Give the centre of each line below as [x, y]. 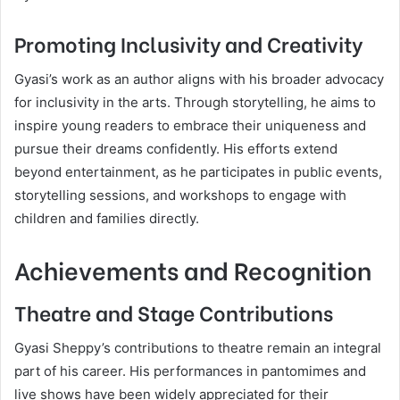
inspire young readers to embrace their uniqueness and [190, 125]
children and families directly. [107, 218]
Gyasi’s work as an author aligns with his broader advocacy [199, 79]
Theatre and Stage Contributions [174, 312]
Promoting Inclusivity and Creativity [188, 43]
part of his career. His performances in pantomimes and [190, 371]
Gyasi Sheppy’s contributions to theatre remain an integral [198, 347]
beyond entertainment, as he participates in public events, [198, 171]
